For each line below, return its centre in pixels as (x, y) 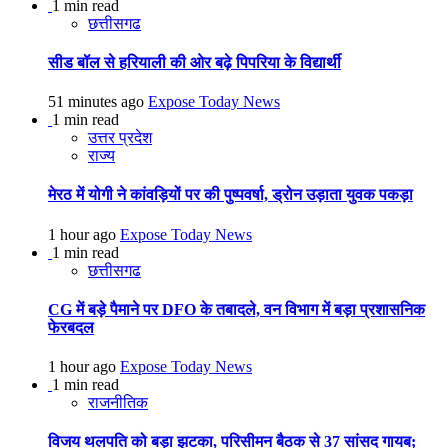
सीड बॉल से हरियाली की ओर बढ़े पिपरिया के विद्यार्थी (194, 62)
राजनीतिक (118, 403)
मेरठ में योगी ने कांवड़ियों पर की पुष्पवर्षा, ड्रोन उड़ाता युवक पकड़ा (230, 195)
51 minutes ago (98, 102)
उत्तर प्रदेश (120, 138)
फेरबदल (71, 327)
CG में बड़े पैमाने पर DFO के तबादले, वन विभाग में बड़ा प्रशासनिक (236, 309)
